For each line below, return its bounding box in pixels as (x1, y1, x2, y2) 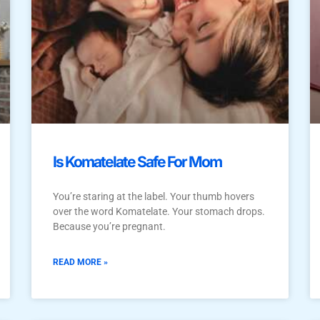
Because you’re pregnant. (53, 220, 166, 232)
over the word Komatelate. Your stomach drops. (53, 205, 265, 217)
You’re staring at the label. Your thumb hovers (53, 190, 254, 202)
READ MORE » (53, 256, 108, 267)
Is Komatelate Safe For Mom (53, 152, 221, 171)
